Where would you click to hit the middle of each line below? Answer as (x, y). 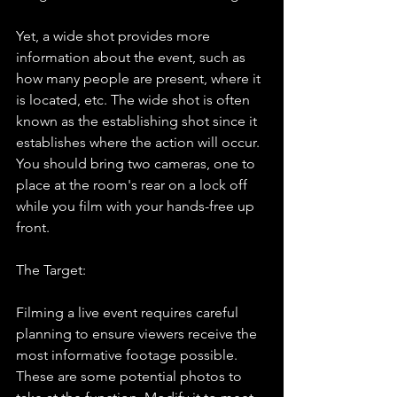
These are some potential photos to (131, 377)
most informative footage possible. (128, 355)
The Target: (51, 270)
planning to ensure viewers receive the (138, 334)
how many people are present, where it (140, 79)
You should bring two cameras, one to (137, 164)
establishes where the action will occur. (140, 143)
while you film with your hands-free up (137, 206)
